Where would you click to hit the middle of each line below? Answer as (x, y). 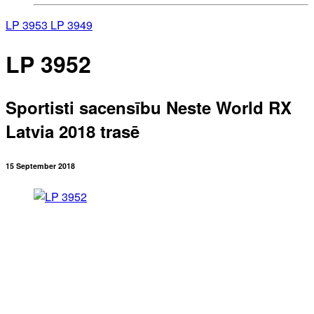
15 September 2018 (40, 165)
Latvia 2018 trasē (73, 131)
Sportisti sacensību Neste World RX (149, 107)
